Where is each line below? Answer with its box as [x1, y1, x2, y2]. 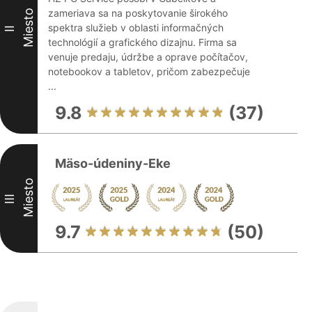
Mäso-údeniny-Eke [55, 156, 171, 171]
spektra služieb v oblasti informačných [48, 22, 224, 33]
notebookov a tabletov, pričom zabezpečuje [48, 65, 250, 77]
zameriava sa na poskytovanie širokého [48, 7, 228, 19]
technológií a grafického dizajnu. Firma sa [48, 36, 237, 48]
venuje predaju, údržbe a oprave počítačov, [48, 51, 248, 63]
